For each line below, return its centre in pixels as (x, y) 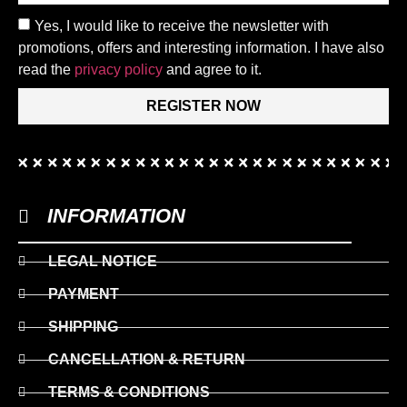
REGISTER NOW (203, 106)
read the (46, 69)
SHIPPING (83, 327)
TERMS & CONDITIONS (129, 392)
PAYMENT (83, 294)
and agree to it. (212, 69)
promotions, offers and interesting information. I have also (201, 47)
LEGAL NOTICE (102, 262)
